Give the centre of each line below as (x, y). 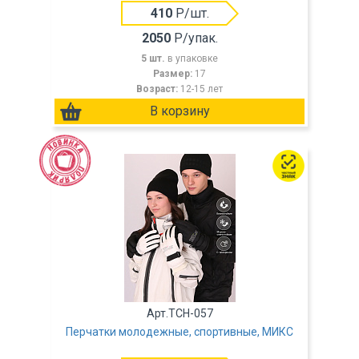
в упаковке (193, 58)
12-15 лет (202, 89)
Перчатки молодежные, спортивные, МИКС (179, 332)
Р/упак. (194, 38)
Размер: (174, 74)
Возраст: (158, 89)
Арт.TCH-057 (179, 313)
